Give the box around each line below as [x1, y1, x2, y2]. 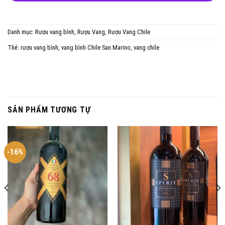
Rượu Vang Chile [108, 28, 150, 36]
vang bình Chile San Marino [61, 44, 131, 52]
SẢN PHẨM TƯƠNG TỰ [8, 105, 91, 115]
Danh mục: [8, 28, 35, 36]
